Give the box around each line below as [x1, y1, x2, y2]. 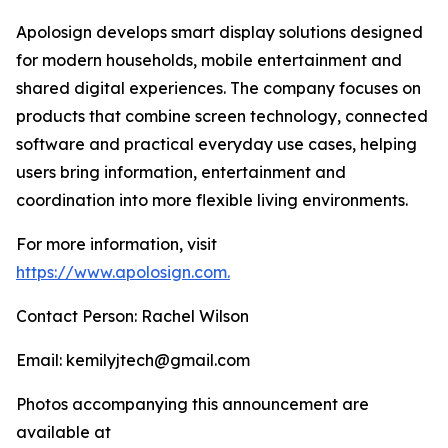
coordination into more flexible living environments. [16, 190, 408, 211]
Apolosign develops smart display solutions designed [16, 22, 423, 43]
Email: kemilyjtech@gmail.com [16, 350, 250, 371]
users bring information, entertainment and [16, 162, 346, 183]
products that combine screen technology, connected [16, 106, 428, 127]
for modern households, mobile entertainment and [16, 50, 402, 71]
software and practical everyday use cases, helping [16, 134, 417, 155]
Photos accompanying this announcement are [16, 394, 369, 415]
